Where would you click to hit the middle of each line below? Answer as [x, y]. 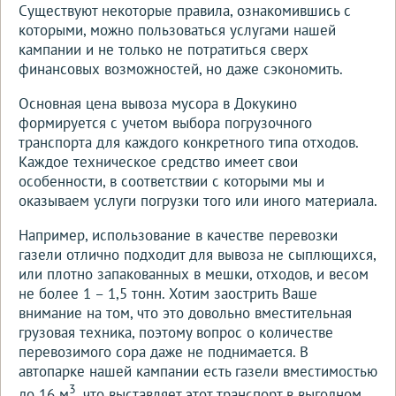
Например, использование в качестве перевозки [178, 235]
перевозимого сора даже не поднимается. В [164, 351]
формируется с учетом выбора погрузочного [165, 122]
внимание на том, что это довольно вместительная [185, 312]
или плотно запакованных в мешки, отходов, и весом [194, 274]
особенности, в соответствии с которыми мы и [171, 181]
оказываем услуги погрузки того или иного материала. [198, 200]
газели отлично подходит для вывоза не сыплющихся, [197, 254]
